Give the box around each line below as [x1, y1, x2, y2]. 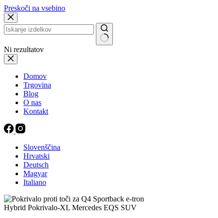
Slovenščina [23, 143, 60, 151]
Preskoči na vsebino [4, 4, 65, 12]
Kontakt [23, 107, 48, 115]
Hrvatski [23, 152, 50, 160]
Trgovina [23, 81, 51, 89]
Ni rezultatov [4, 45, 44, 54]
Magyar [23, 169, 47, 178]
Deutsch [23, 161, 49, 169]
